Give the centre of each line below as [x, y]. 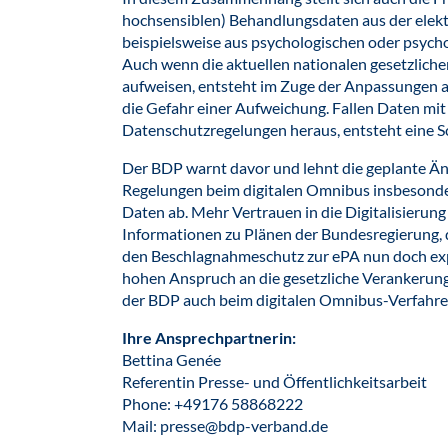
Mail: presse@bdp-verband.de [225, 425]
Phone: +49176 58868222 [212, 403]
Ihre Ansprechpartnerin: [209, 337]
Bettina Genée [171, 359]
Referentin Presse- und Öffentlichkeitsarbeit [274, 381]
